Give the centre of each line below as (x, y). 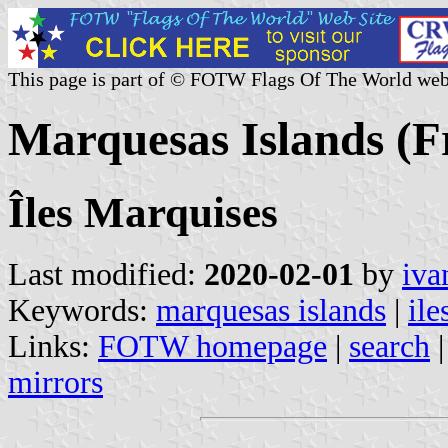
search (389, 346)
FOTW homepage (212, 346)
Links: (53, 346)
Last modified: (106, 274)
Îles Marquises (143, 212)
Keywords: (82, 310)
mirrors (55, 382)
